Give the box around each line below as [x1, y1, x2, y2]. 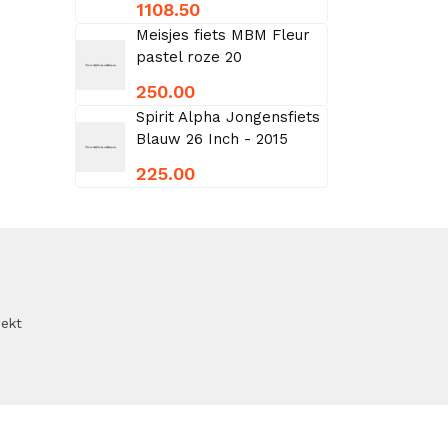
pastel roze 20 [135, 48, 242, 66]
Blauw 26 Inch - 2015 [135, 130, 288, 148]
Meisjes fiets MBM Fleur [135, 26, 310, 44]
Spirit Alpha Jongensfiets [135, 108, 320, 126]
